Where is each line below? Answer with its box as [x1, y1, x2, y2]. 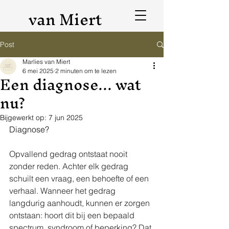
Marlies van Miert [22, 58, 70, 65]
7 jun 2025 [49, 113, 83, 122]
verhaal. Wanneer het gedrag [9, 186, 118, 196]
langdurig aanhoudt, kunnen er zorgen [9, 198, 152, 208]
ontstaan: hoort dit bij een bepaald [9, 210, 136, 220]
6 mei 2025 [22, 67, 54, 75]
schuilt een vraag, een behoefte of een [9, 173, 151, 184]
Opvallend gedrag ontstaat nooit [9, 149, 129, 159]
